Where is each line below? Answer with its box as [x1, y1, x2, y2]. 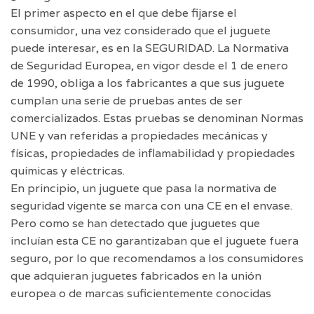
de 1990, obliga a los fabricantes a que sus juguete [11, 76, 285, 91]
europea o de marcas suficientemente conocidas [11, 286, 271, 301]
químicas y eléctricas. [11, 163, 125, 179]
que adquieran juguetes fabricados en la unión [11, 268, 261, 284]
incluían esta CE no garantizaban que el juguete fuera [11, 233, 299, 249]
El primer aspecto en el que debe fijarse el [11, 6, 237, 21]
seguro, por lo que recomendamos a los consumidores [11, 251, 303, 266]
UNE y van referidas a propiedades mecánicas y [11, 128, 268, 144]
